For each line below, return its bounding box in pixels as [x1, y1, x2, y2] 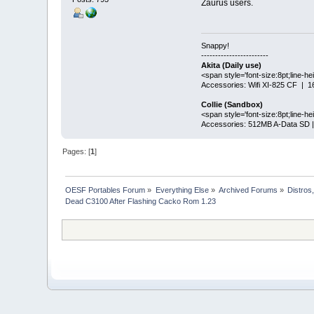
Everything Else [155, 186, 209, 195]
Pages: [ [62, 147, 91, 156]
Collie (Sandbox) [200, 100, 263, 109]
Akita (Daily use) [200, 61, 261, 70]
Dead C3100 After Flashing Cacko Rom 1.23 [65, 197, 217, 206]
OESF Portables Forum [65, 186, 146, 195]
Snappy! [200, 41, 229, 50]
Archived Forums [219, 186, 278, 195]
